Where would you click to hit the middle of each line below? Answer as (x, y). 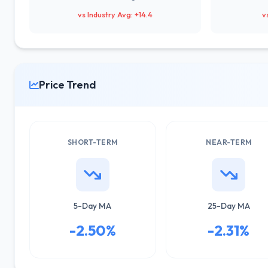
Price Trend (67, 85)
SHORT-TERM (92, 142)
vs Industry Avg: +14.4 (115, 14)
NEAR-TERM (229, 142)
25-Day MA (229, 206)
